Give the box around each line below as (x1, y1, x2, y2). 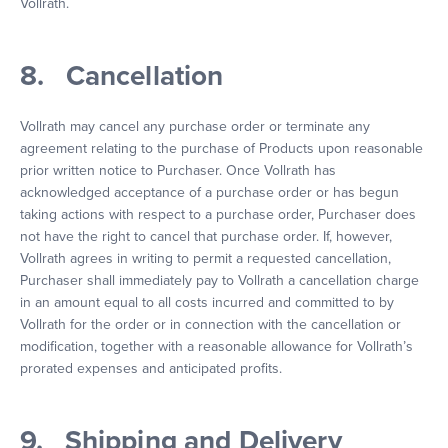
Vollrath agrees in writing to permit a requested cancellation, (20, 250, 391, 267)
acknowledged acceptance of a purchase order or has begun (20, 184, 399, 201)
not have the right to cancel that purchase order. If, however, (20, 228, 392, 245)
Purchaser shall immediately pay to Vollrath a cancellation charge (20, 272, 419, 289)
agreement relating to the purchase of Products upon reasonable (20, 140, 423, 157)
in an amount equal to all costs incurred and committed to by (20, 294, 394, 311)
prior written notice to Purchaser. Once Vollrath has (20, 162, 336, 179)
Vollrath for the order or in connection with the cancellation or (20, 316, 401, 333)
